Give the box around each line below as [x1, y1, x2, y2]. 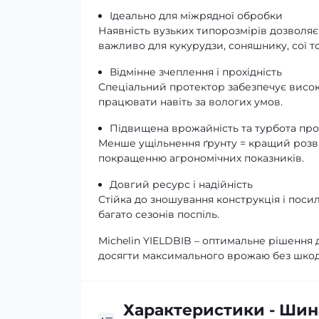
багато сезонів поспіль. [98, 208, 219, 221]
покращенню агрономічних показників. [98, 152, 304, 164]
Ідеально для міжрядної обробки [110, 9, 283, 22]
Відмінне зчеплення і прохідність [110, 66, 282, 78]
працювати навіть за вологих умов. [98, 95, 283, 108]
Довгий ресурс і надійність [110, 178, 253, 191]
